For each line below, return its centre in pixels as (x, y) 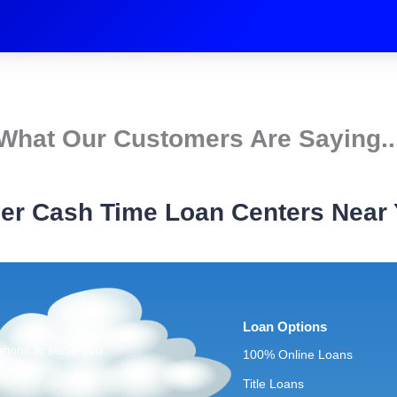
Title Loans (273, 383)
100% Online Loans (298, 354)
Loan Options (285, 326)
